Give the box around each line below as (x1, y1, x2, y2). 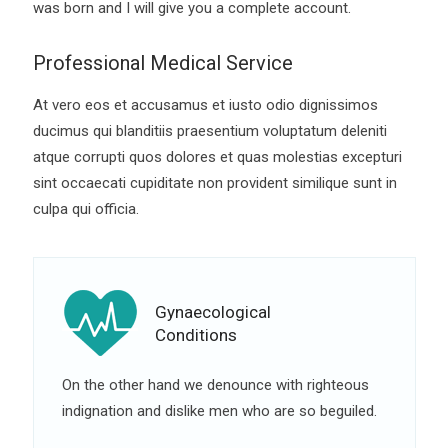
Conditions (154, 324, 237, 345)
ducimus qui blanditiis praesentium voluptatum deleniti (32, 121, 387, 140)
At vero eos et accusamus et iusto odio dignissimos (32, 95, 378, 114)
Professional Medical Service (32, 50, 293, 75)
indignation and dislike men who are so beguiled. (61, 401, 377, 420)
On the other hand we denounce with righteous (61, 375, 369, 394)
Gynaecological (154, 301, 271, 322)
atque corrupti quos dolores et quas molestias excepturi (32, 147, 402, 166)
